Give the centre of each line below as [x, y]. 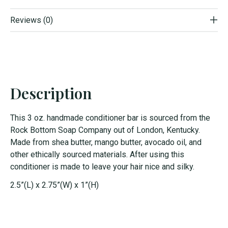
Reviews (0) [32, 20]
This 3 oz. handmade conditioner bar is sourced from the [110, 118]
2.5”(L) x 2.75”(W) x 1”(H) [54, 185]
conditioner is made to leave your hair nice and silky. [102, 166]
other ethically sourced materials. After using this [97, 154]
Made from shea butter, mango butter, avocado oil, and [106, 142]
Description [51, 93]
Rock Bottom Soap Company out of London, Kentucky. [105, 130]
